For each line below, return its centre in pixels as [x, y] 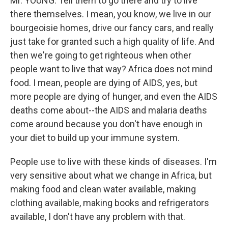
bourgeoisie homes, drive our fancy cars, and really [112, 28]
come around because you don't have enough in [106, 124]
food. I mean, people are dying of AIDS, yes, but [104, 83]
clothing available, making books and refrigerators [110, 203]
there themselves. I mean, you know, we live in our [111, 14]
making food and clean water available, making [103, 189]
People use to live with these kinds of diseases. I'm [113, 162]
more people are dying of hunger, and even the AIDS [114, 96]
